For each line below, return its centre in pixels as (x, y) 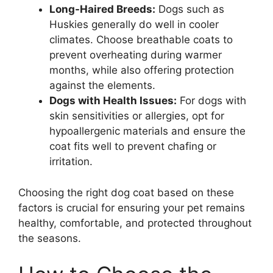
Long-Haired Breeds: (102, 9)
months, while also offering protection (142, 70)
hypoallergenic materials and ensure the (147, 131)
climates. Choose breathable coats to (141, 40)
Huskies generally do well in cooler (134, 25)
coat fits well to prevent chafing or (133, 147)
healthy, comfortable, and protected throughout (135, 223)
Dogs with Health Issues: (113, 101)
